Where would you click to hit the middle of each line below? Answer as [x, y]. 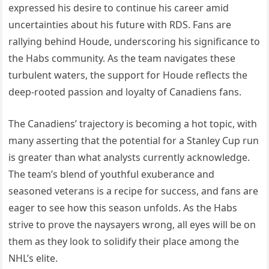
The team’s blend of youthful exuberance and [112, 174]
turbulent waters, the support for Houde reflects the [128, 75]
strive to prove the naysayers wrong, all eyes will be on [132, 224]
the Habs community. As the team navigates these [122, 58]
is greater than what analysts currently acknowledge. [129, 157]
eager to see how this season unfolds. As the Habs [123, 207]
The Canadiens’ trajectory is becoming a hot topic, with [133, 123]
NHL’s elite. [33, 258]
